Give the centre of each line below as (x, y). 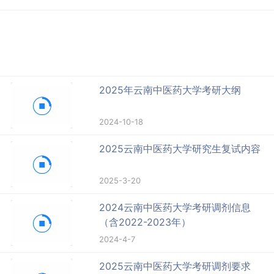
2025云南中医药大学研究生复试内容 (180, 148)
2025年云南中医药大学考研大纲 (170, 90)
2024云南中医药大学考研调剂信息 (175, 207)
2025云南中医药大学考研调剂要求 (175, 266)
